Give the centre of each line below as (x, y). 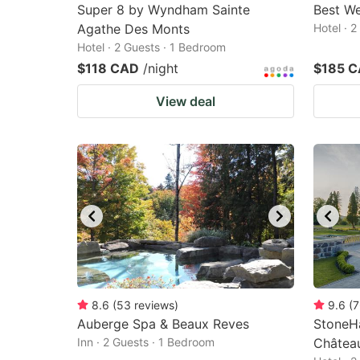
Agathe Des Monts (133, 29)
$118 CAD (108, 68)
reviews (154, 305)
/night (161, 68)
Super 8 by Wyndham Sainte (164, 10)
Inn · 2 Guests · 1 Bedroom (146, 342)
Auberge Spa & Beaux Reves (163, 324)
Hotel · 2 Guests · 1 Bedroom (151, 47)
